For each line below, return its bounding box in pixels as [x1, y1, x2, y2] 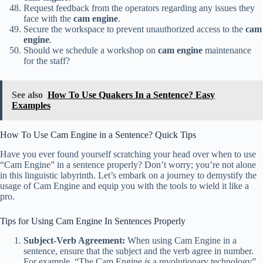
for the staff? [23, 56, 70, 66]
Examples [12, 100, 50, 111]
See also [12, 90, 43, 100]
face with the [23, 14, 73, 24]
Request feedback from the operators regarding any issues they [23, 3, 255, 14]
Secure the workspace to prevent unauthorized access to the [23, 24, 245, 35]
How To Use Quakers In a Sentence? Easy [48, 90, 215, 100]
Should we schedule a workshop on [23, 45, 158, 56]
